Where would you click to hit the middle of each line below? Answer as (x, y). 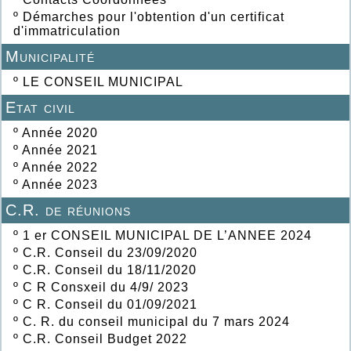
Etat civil (40, 108)
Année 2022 (60, 168)
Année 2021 (60, 150)
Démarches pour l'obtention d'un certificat (154, 17)
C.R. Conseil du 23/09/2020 (110, 253)
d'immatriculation (67, 31)
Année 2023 (60, 185)
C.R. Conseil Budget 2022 (105, 339)
